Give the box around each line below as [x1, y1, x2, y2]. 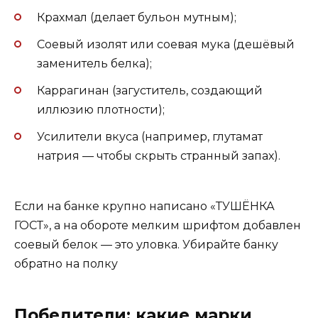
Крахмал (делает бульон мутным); [37, 10, 236, 24]
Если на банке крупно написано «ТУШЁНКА [14, 199, 275, 213]
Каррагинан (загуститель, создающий [37, 84, 263, 98]
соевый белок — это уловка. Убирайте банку [14, 237, 278, 251]
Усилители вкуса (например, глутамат [37, 130, 263, 144]
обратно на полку [14, 256, 118, 270]
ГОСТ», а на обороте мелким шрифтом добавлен [14, 218, 301, 232]
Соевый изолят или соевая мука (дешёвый [37, 38, 295, 52]
